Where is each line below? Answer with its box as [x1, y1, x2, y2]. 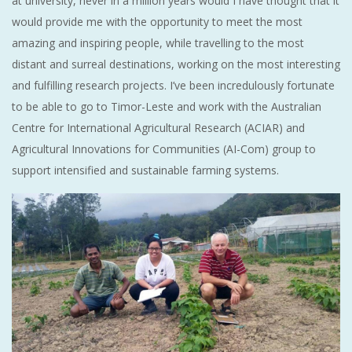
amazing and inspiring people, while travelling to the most [12, 35, 304, 50]
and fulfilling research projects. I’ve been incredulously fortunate [12, 77, 335, 93]
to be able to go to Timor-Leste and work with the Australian [12, 98, 321, 114]
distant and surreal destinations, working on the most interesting [12, 56, 340, 71]
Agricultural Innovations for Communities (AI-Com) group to [12, 141, 316, 156]
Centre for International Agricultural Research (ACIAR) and [12, 119, 305, 135]
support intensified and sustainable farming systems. [12, 162, 279, 178]
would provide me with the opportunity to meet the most [12, 13, 302, 29]
